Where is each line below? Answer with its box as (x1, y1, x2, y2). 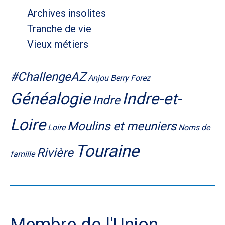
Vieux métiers (27, 38, 88, 51)
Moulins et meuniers (67, 119, 176, 134)
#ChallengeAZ (10, 70, 86, 84)
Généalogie (10, 89, 90, 109)
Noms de (178, 123, 210, 133)
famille (10, 149, 35, 159)
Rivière (37, 146, 73, 160)
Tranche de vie (27, 23, 91, 35)
